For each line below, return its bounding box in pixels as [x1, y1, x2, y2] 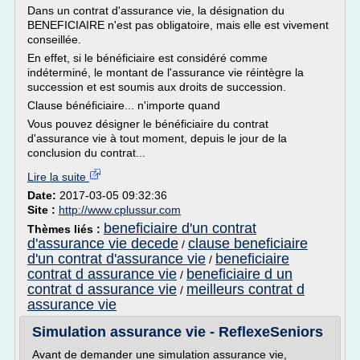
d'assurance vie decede [27, 235, 178, 252]
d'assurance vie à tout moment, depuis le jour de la [27, 132, 287, 145]
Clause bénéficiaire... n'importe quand [27, 99, 220, 112]
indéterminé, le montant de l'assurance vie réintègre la [27, 66, 304, 79]
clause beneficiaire [188, 235, 308, 252]
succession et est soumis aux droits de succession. [27, 80, 286, 93]
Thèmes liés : [27, 223, 104, 235]
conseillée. [27, 33, 81, 46]
